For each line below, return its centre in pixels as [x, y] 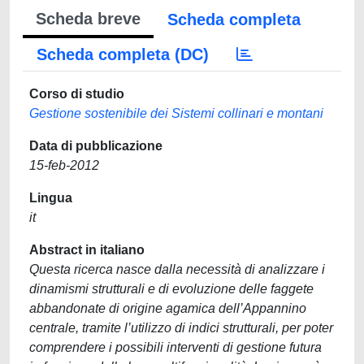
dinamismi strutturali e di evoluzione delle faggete [171, 289]
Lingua [51, 198]
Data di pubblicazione [96, 146]
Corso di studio [77, 94]
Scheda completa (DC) [123, 54]
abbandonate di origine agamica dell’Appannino [168, 308]
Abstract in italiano [87, 250]
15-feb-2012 [64, 165]
